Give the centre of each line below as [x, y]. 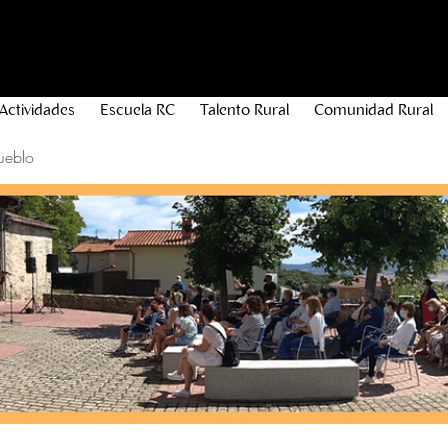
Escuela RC [137, 110]
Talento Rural [244, 110]
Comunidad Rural [373, 110]
